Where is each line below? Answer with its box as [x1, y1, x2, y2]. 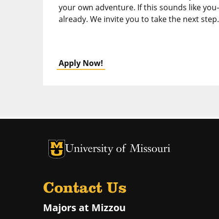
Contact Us [43, 180, 127, 197]
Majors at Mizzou [43, 200, 126, 214]
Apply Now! [59, 58, 103, 69]
